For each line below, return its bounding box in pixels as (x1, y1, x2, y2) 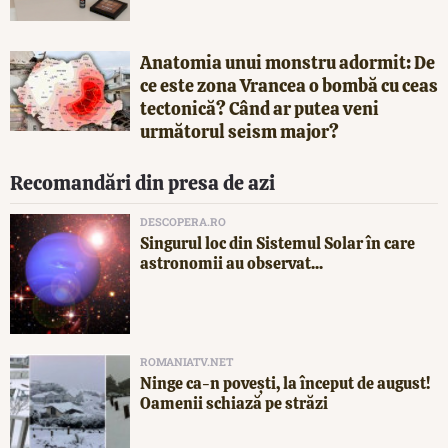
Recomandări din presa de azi (10, 169, 275, 196)
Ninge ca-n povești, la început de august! (140, 372, 430, 394)
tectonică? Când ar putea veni (140, 96, 379, 120)
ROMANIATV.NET (140, 353, 233, 369)
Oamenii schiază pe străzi (140, 392, 328, 414)
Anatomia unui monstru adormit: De (140, 50, 435, 74)
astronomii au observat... (140, 252, 323, 274)
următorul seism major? (140, 119, 339, 143)
